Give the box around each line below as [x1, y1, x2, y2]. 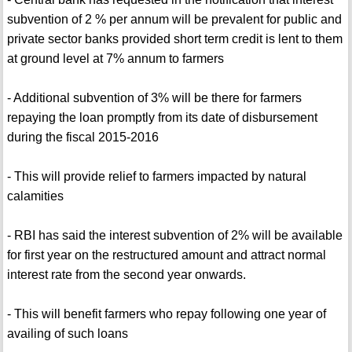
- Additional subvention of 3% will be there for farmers [6, 91, 302, 105]
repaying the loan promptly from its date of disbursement [6, 111, 317, 125]
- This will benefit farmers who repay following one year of [6, 307, 326, 321]
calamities [6, 189, 64, 203]
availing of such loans [6, 327, 128, 341]
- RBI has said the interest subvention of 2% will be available [6, 229, 343, 243]
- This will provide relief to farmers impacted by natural [6, 170, 306, 184]
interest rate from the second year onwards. [6, 268, 246, 282]
